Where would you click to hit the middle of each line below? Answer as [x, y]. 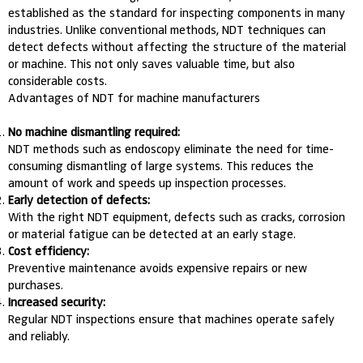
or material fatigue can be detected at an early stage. [152, 234]
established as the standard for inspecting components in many [177, 13]
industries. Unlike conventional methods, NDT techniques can [167, 30]
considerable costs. [58, 81]
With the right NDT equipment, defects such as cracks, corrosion [177, 217]
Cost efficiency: [49, 251]
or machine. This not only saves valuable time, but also [152, 64]
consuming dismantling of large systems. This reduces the [161, 166]
